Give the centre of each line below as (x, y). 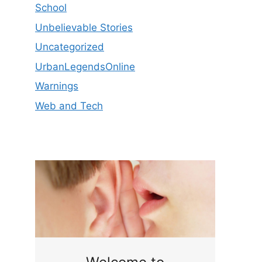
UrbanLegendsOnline (85, 66)
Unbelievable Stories (84, 27)
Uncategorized (70, 47)
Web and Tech (69, 106)
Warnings (57, 86)
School (51, 8)
